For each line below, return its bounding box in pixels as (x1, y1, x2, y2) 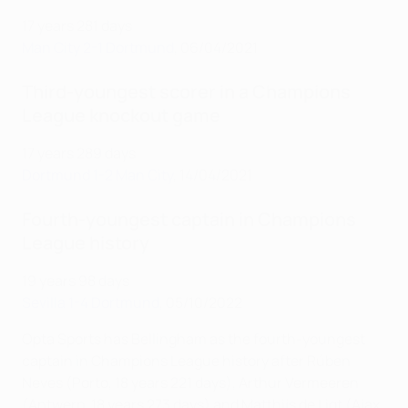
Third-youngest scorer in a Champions (22, 79, 351, 105)
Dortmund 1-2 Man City (22, 165, 173, 186)
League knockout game (22, 103, 220, 128)
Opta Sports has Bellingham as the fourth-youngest (22, 329, 365, 350)
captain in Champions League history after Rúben (22, 351, 351, 372)
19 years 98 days (22, 270, 129, 291)
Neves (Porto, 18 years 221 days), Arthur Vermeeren (22, 372, 359, 393)
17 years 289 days (22, 143, 136, 164)
